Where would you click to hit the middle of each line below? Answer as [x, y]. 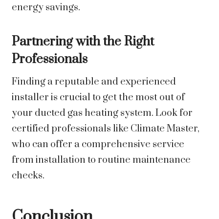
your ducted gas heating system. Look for [102, 113]
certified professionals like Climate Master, [106, 129]
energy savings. [46, 8]
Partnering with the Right [83, 42]
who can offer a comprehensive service [98, 145]
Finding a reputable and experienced [94, 82]
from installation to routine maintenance [101, 160]
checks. [28, 176]
